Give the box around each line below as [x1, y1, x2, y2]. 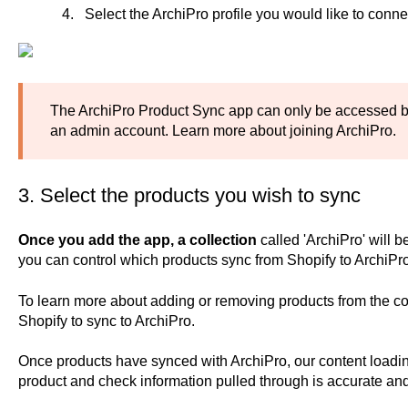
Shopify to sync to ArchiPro [17, 312, 191, 329]
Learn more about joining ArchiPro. [171, 123, 396, 139]
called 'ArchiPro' [260, 232, 365, 249]
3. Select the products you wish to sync [17, 183, 361, 207]
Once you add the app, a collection [17, 232, 260, 249]
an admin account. [49, 123, 172, 139]
